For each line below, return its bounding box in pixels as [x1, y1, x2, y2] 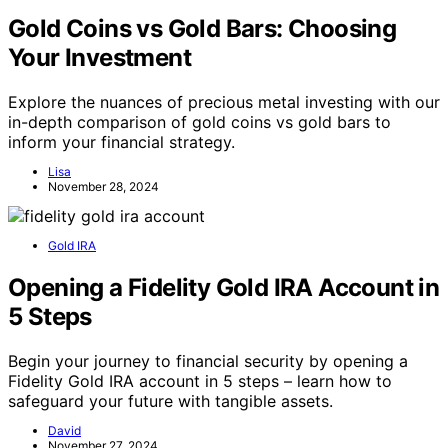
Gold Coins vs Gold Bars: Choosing [8, 14, 397, 44]
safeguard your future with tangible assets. [8, 390, 333, 411]
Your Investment [8, 43, 191, 73]
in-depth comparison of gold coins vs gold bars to [8, 112, 391, 133]
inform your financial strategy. [8, 132, 235, 153]
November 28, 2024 [48, 179, 159, 195]
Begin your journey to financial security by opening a [8, 350, 408, 371]
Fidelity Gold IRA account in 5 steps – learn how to [8, 370, 392, 391]
